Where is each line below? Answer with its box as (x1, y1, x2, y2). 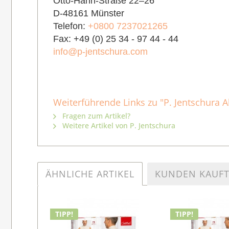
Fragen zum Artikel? (60, 111, 130, 121)
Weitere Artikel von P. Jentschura (60, 121, 175, 131)
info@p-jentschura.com (53, 47, 148, 57)
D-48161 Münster (53, 8, 124, 19)
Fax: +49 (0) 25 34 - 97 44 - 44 (53, 34, 178, 44)
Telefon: (53, 21, 88, 32)
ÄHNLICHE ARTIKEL (45, 168, 134, 180)
